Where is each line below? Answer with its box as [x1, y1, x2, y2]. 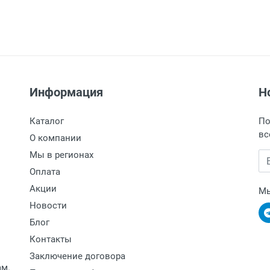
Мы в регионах [30, 149, 93, 160]
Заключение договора [30, 251, 125, 262]
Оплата [30, 166, 60, 177]
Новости [30, 200, 67, 211]
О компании [30, 133, 81, 143]
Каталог [30, 116, 64, 127]
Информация [30, 85, 103, 99]
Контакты [30, 234, 72, 245]
